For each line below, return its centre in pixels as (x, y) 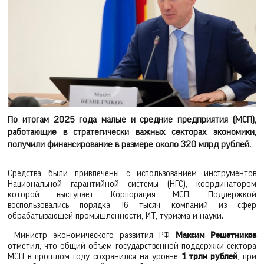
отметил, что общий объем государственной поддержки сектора (132, 246)
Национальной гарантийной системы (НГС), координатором (132, 184)
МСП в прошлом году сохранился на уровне (95, 257)
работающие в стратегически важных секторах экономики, (132, 132)
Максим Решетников (216, 236)
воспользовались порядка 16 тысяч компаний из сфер (132, 206)
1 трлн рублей (209, 257)
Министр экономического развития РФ (92, 236)
